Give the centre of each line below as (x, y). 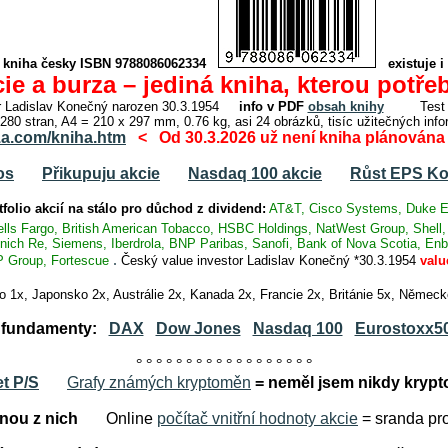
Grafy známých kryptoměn (159, 382)
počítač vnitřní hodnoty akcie (257, 418)
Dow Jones (198, 328)
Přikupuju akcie (101, 173)
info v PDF (273, 106)
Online (117, 418)
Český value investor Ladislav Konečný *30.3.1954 (268, 260)
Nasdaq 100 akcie (255, 173)
